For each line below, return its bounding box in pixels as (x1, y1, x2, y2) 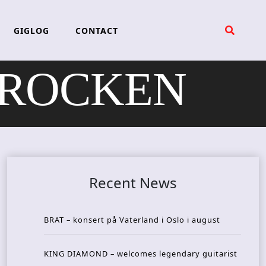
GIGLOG (13, 24, 49, 36)
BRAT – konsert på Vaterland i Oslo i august (44, 214, 220, 226)
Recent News (89, 173, 177, 193)
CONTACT (75, 24, 118, 36)
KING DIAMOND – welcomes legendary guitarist (44, 248, 237, 259)
